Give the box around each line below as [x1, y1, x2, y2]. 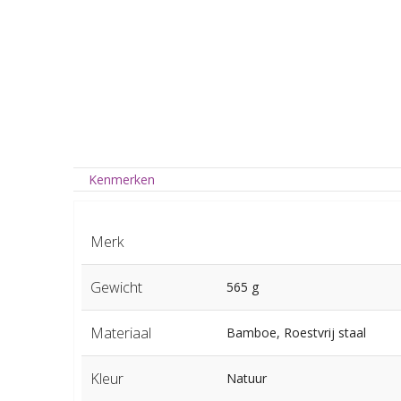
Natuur [226, 370, 267, 388]
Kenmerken [89, 171, 156, 189]
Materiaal [90, 323, 151, 344]
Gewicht [90, 277, 142, 298]
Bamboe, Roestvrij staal [226, 324, 366, 342]
